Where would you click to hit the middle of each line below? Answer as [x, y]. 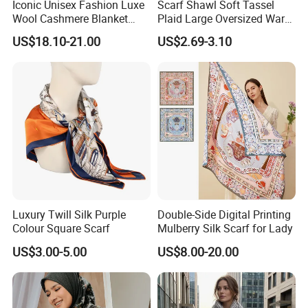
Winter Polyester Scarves [217, 32]
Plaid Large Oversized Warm [225, 18]
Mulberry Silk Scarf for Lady [225, 229]
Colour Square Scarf [62, 229]
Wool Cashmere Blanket [70, 18]
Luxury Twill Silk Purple [69, 215]
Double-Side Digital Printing [224, 215]
